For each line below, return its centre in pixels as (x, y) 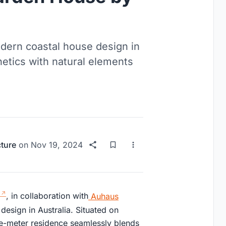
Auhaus (103, 196)
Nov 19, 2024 (57, 145)
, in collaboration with (47, 196)
